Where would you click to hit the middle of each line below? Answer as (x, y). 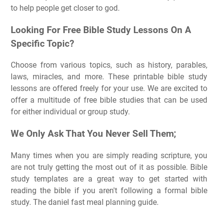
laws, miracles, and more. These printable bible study (109, 77)
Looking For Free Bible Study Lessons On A (101, 30)
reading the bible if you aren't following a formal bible (109, 190)
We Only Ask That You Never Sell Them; (93, 134)
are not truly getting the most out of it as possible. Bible (109, 167)
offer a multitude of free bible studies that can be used (109, 100)
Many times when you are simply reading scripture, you (109, 155)
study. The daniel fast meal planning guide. (85, 202)
